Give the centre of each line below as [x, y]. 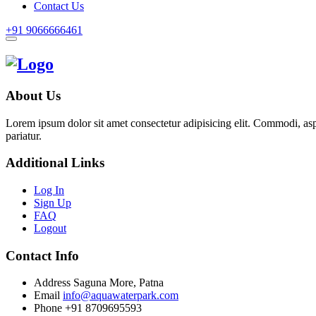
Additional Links [55, 163]
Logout [50, 228]
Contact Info [42, 255]
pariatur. [24, 135]
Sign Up [53, 202]
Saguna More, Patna [119, 283]
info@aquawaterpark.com [121, 296]
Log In [49, 190]
